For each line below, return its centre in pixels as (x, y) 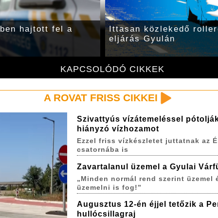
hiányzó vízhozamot (118, 129)
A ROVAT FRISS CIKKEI (100, 98)
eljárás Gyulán (142, 39)
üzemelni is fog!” (109, 187)
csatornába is (102, 150)
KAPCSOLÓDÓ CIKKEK (113, 69)
